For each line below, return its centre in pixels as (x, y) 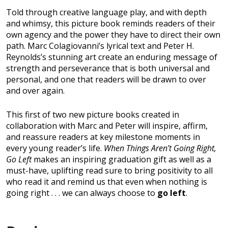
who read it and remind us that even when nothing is (107, 182)
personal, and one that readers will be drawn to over (106, 80)
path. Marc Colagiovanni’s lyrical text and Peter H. (100, 46)
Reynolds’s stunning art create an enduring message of (112, 57)
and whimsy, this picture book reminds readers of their (111, 24)
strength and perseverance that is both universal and (108, 68)
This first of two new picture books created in (93, 115)
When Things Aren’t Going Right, (160, 148)
